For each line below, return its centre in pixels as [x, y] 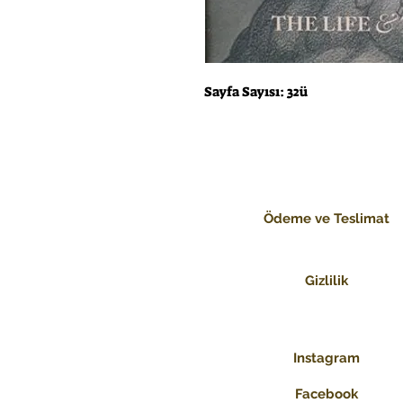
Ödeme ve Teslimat [326, 219]
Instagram [326, 358]
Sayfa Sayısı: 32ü [256, 92]
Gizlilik [326, 281]
